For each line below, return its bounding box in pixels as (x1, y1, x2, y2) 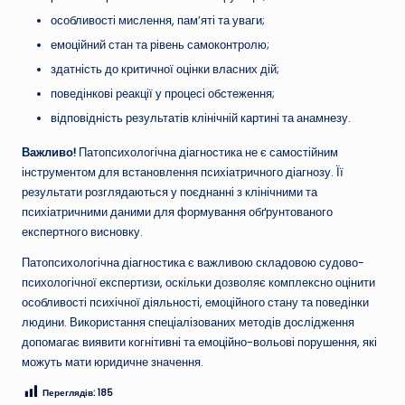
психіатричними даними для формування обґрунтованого (22, 204, 333, 221)
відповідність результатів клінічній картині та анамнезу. (51, 110, 351, 127)
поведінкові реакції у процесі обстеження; (51, 86, 275, 102)
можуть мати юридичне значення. (22, 354, 203, 371)
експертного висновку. (22, 224, 143, 240)
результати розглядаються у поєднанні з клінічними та (22, 184, 317, 201)
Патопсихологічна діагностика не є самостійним (76, 145, 338, 161)
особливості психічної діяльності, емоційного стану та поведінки (22, 295, 369, 311)
